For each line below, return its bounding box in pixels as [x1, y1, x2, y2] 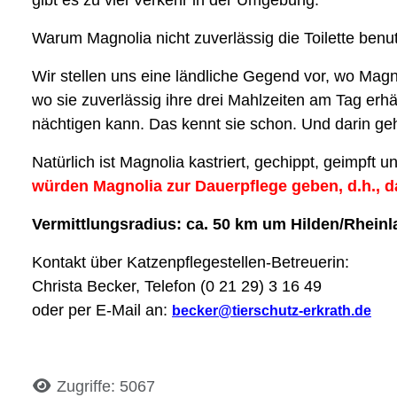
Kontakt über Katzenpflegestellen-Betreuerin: [32, 253, 349, 271]
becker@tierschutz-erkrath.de [172, 302, 371, 318]
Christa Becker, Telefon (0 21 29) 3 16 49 [32, 276, 322, 295]
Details [31, 376, 83, 394]
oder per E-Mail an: [32, 300, 172, 319]
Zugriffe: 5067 [56, 377, 155, 395]
